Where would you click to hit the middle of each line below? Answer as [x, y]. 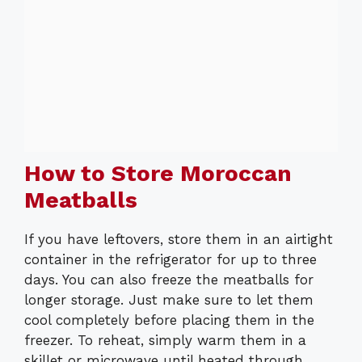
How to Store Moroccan [158, 173]
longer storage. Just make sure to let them [169, 299]
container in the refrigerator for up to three [170, 259]
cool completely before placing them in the [169, 320]
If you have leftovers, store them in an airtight [179, 239]
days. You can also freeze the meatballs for [169, 279]
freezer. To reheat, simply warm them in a [165, 340]
